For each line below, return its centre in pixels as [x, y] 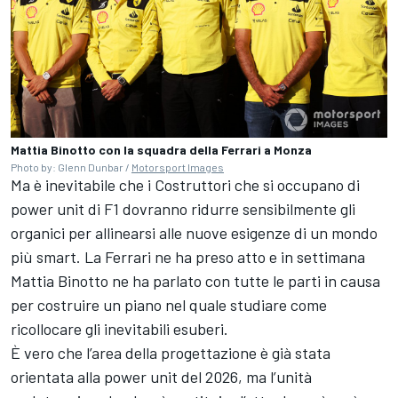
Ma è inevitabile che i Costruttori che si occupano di [185, 185]
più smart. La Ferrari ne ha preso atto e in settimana [188, 257]
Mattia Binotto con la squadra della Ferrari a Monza [161, 150]
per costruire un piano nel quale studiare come [169, 305]
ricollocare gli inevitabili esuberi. [119, 329]
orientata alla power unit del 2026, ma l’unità [161, 377]
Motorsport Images [178, 167]
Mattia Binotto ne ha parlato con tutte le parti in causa [195, 281]
